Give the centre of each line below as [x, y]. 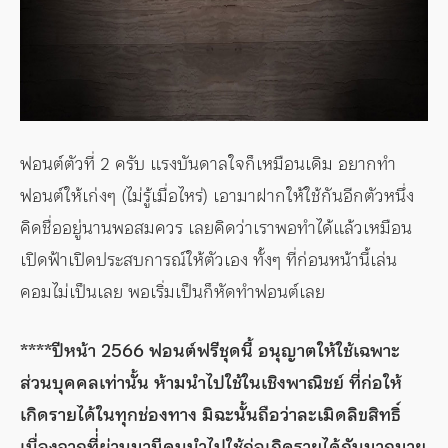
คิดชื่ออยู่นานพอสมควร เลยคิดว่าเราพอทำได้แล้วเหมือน [216, 227]
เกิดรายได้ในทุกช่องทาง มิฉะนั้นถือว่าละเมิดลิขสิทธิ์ [210, 414]
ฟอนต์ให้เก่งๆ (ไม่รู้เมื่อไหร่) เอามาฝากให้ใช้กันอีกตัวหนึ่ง [217, 195]
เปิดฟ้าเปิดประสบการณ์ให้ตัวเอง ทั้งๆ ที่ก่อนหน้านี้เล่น [208, 259]
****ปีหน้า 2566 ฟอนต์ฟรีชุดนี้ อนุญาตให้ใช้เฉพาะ [210, 350]
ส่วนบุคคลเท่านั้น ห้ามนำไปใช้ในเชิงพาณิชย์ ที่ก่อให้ [211, 382]
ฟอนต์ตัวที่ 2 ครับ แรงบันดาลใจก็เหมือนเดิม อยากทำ [208, 163]
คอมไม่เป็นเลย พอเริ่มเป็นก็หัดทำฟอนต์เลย [172, 291]
